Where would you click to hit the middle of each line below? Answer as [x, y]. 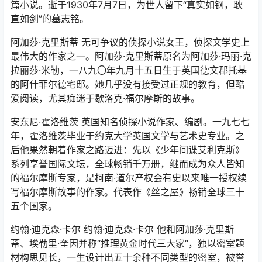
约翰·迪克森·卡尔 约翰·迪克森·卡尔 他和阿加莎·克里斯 [122, 229]
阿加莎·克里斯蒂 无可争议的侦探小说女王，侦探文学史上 [130, 42]
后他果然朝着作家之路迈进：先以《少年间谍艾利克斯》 [127, 149]
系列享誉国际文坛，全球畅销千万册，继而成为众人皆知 [127, 163]
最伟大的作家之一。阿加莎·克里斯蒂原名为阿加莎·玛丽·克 [131, 56]
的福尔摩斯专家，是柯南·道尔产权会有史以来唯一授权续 [129, 177]
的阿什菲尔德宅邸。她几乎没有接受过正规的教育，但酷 [127, 84]
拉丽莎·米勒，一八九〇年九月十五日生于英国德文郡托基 [129, 70]
